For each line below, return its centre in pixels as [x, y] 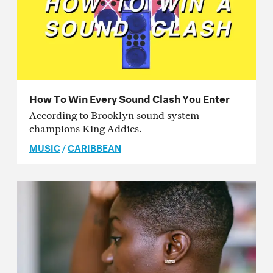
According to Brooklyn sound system [114, 116]
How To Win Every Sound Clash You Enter [129, 97]
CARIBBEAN [94, 147]
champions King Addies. [85, 129]
